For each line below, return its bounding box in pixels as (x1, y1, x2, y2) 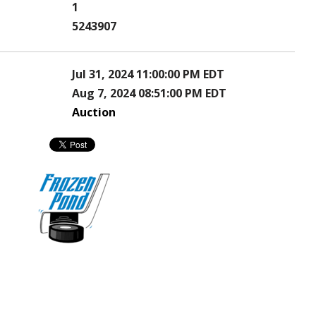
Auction (72, 104, 116, 121)
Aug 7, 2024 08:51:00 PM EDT (72, 85, 226, 102)
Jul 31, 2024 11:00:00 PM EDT (72, 66, 224, 83)
